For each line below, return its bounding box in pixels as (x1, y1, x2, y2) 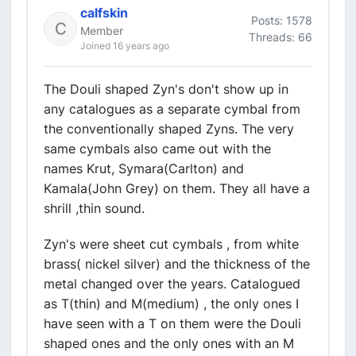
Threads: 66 (249, 29, 312, 44)
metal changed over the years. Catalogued (44, 276, 300, 292)
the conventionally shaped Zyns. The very (44, 121, 294, 137)
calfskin (80, 5, 128, 21)
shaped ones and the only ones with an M (44, 335, 294, 351)
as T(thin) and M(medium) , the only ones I (44, 296, 299, 311)
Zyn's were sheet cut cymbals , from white (44, 236, 299, 252)
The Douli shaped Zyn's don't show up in (44, 81, 288, 97)
